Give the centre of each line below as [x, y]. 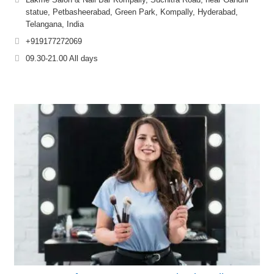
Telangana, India [55, 24]
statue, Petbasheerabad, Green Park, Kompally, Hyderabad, [132, 12]
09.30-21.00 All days [62, 58]
